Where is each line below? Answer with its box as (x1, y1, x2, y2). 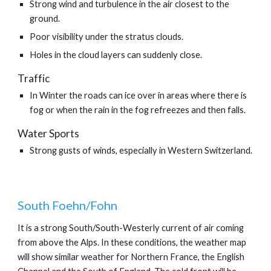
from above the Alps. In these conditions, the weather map (18, 237, 247, 247)
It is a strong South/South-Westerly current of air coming (18, 223, 244, 233)
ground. (30, 13, 60, 24)
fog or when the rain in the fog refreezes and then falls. (30, 105, 246, 115)
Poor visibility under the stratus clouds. (30, 31, 184, 42)
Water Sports (18, 127, 80, 140)
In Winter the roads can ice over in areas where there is (30, 90, 247, 100)
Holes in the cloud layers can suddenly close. (30, 50, 203, 60)
